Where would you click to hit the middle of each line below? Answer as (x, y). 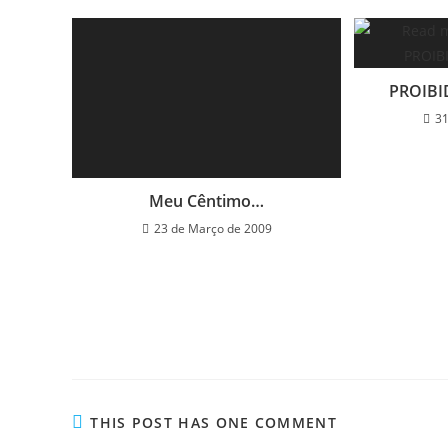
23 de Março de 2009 (212, 228)
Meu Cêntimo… (207, 201)
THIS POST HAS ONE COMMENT (213, 423)
